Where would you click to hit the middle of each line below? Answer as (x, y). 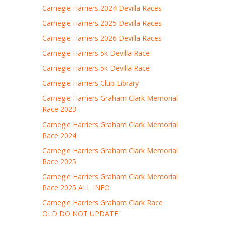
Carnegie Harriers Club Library (91, 83)
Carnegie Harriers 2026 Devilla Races (102, 38)
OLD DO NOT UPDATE (80, 214)
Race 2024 (60, 135)
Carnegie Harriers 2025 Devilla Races (102, 23)
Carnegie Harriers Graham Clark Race (103, 203)
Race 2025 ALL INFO (76, 188)
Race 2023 (60, 109)
